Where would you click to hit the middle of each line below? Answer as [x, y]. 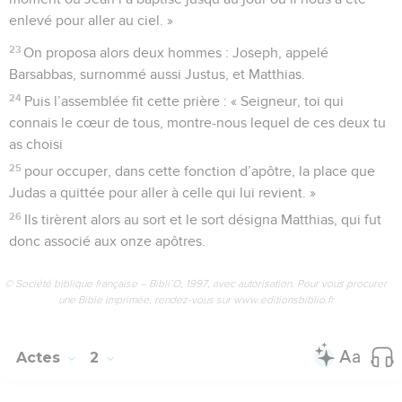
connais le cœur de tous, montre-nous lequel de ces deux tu [197, 122]
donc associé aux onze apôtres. [107, 241]
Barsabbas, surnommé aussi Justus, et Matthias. [157, 74]
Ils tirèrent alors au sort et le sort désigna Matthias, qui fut [203, 219]
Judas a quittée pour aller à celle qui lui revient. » [162, 192]
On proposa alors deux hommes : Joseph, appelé [176, 52]
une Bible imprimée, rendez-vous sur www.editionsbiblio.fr [196, 299]
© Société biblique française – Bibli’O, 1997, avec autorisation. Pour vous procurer [196, 283]
